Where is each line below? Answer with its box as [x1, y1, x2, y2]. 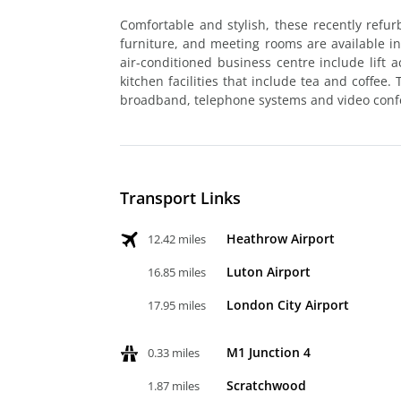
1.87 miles [148, 377, 200, 394]
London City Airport [226, 295, 349, 313]
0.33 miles [148, 344, 200, 361]
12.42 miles [148, 230, 206, 247]
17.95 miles [148, 296, 206, 313]
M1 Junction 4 [226, 343, 311, 361]
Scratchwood [226, 376, 306, 394]
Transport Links [120, 186, 241, 209]
